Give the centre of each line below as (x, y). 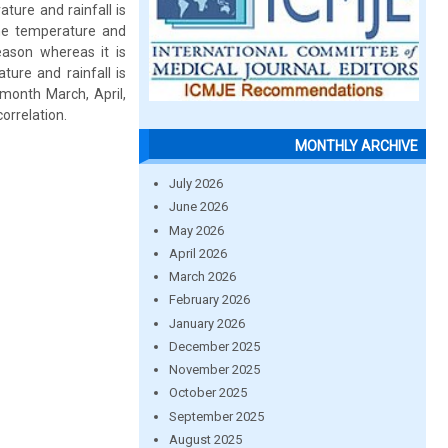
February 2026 (209, 300)
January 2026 (206, 323)
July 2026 (195, 183)
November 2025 (214, 369)
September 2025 (216, 416)
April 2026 (197, 253)
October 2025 (207, 393)
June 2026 (198, 207)
